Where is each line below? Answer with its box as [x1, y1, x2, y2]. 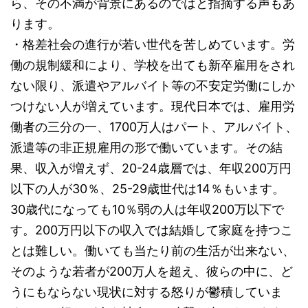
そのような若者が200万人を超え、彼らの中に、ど [10, 264, 293, 278]
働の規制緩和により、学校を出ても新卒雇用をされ [10, 58, 295, 72]
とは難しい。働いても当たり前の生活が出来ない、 [10, 243, 295, 258]
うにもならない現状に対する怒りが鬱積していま [10, 285, 283, 299]
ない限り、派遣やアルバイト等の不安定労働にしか [10, 78, 295, 93]
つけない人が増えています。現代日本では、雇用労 [10, 99, 295, 113]
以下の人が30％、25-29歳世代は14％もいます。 [10, 181, 285, 196]
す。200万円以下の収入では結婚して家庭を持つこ [10, 223, 293, 237]
